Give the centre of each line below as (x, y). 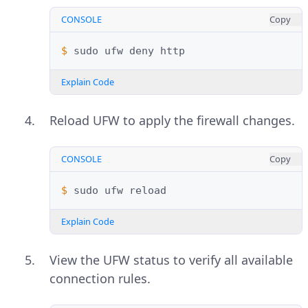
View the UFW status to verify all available (171, 260)
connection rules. (100, 279)
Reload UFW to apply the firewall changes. (172, 121)
